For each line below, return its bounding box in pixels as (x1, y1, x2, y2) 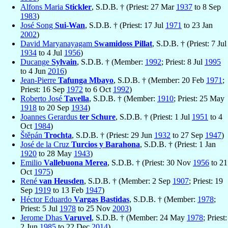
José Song (20, 21, 55, 30)
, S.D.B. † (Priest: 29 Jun (72, 131, 154, 140)
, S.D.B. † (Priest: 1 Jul (116, 112, 192, 122)
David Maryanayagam (20, 39, 94, 48)
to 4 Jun (20, 67, 48, 76)
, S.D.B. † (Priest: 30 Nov (107, 158, 193, 167)
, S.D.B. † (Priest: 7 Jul (152, 39, 226, 48)
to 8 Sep (192, 3, 221, 12)
